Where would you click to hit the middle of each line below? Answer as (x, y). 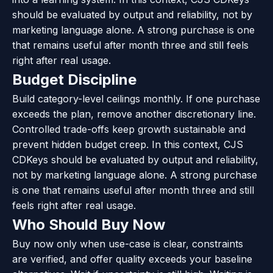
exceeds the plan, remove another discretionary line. (134, 114)
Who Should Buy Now (89, 224)
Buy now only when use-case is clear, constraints (128, 243)
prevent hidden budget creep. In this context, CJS (128, 144)
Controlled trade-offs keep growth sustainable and (129, 129)
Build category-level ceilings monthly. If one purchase (136, 98)
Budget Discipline (74, 79)
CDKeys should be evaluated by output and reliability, (135, 159)
